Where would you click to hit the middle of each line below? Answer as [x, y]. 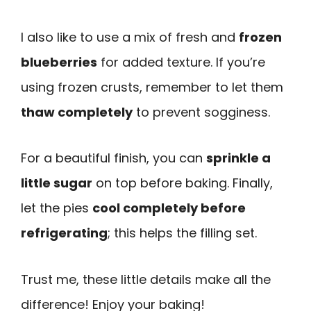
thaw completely [77, 112]
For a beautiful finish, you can [114, 158]
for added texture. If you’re [181, 62]
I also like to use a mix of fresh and [130, 37]
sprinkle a [238, 158]
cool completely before [169, 208]
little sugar [57, 183]
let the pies [57, 208]
